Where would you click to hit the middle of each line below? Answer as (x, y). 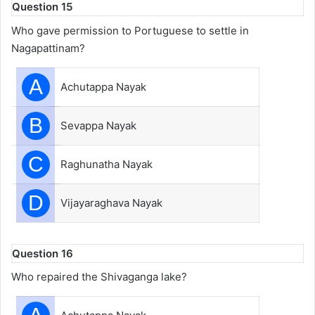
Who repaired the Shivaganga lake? (99, 277)
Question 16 (43, 253)
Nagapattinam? (48, 48)
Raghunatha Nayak (107, 164)
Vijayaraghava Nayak (111, 202)
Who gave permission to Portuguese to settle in (130, 30)
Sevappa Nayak (98, 125)
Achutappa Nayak (103, 86)
